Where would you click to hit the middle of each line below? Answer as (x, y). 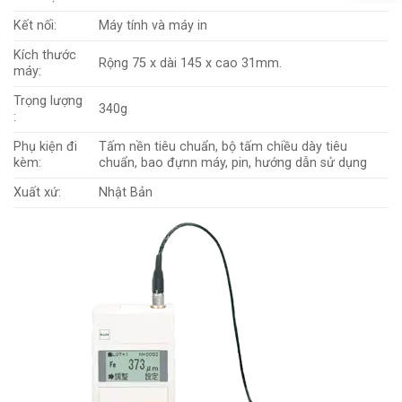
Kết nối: (35, 25)
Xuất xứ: (37, 192)
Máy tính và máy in (153, 25)
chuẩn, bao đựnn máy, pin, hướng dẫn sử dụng (233, 162)
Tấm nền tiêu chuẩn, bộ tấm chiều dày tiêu (223, 146)
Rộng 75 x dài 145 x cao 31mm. (191, 63)
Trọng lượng (48, 100)
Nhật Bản (126, 192)
